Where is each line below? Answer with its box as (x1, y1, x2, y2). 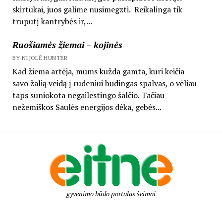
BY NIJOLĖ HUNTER (12, 54, 68, 61)
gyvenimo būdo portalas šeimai (66, 189, 156, 198)
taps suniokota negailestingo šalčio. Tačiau (12, 89, 165, 101)
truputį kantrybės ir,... (12, 15, 92, 27)
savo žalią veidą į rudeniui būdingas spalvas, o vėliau (12, 77, 197, 89)
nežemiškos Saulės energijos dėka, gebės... (12, 101, 162, 112)
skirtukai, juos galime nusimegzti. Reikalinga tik (12, 3, 182, 15)
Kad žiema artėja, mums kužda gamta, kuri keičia (12, 65, 184, 77)
